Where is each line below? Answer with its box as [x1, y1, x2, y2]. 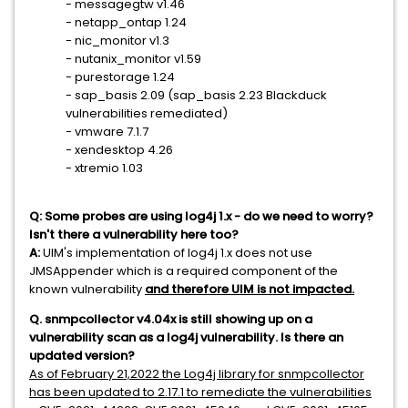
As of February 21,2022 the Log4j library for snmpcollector [29, 365, 364, 383]
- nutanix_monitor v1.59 [66, 50, 201, 68]
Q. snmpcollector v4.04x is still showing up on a [29, 311, 312, 329]
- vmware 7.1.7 [66, 123, 148, 141]
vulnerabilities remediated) [66, 105, 228, 123]
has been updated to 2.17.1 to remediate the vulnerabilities [29, 383, 372, 402]
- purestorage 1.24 [66, 68, 175, 87]
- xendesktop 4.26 [66, 141, 173, 159]
